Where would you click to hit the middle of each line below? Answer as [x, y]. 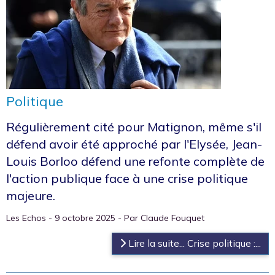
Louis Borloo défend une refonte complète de [135, 161]
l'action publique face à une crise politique [127, 178]
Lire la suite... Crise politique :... [193, 243]
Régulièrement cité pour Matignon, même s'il [134, 126]
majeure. [31, 195]
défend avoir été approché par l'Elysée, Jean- [134, 144]
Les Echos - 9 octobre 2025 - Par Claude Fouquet [105, 218]
